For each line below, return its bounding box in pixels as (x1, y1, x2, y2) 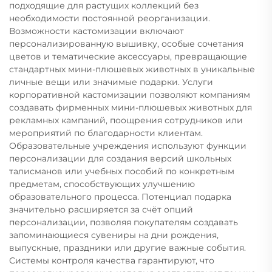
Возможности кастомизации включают (9, 25, 184, 36)
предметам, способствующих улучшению (9, 178, 195, 189)
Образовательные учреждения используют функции (9, 140, 246, 151)
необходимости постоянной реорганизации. (9, 12, 210, 24)
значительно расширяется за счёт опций (9, 203, 193, 215)
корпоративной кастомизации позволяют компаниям (9, 89, 250, 100)
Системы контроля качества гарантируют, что (9, 254, 214, 266)
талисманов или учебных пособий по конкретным (9, 165, 234, 177)
